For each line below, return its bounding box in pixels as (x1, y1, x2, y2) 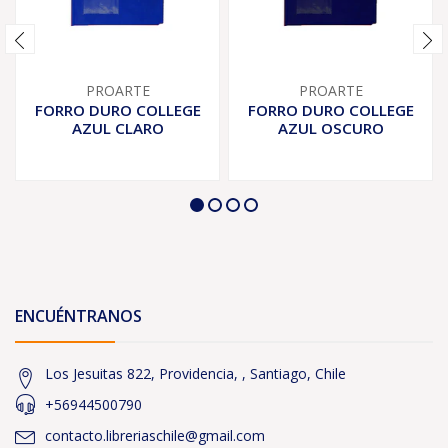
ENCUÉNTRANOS (15, 305, 142, 327)
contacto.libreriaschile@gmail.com (45, 426, 265, 445)
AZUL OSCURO (277, 118, 384, 138)
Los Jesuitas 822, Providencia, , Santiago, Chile (45, 364, 346, 383)
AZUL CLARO (71, 118, 164, 138)
